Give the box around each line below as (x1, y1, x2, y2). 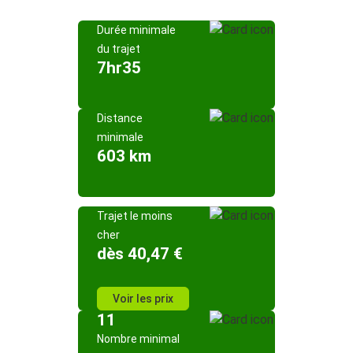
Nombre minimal (97, 333, 180, 345)
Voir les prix (113, 292, 173, 305)
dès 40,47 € (97, 244, 183, 263)
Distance (97, 112, 143, 124)
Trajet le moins (97, 210, 173, 222)
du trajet (97, 43, 140, 55)
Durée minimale (97, 24, 176, 36)
